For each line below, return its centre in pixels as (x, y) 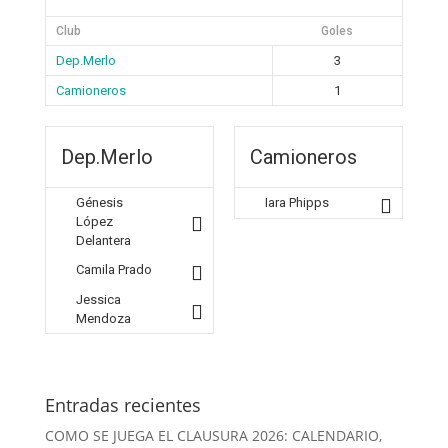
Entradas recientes (122, 405)
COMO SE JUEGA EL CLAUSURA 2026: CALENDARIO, (213, 435)
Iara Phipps (297, 202)
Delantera (103, 240)
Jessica (98, 299)
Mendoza (103, 318)
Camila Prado (113, 269)
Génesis (99, 202)
